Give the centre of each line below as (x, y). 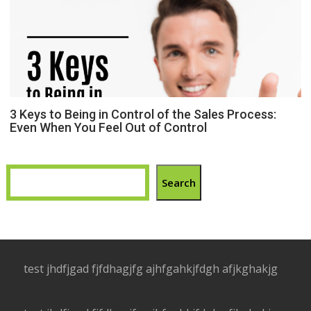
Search (179, 182)
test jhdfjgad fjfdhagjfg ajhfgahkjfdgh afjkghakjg (151, 269)
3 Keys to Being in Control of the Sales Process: (143, 114)
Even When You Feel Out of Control (109, 127)
